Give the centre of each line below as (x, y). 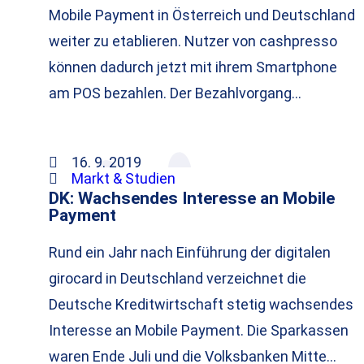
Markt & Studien (123, 179)
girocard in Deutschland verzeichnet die (178, 279)
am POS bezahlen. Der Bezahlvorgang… (175, 93)
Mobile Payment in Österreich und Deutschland (202, 15)
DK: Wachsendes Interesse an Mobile (192, 198)
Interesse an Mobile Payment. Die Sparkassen (199, 331)
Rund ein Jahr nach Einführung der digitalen (190, 253)
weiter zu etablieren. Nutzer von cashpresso (193, 41)
